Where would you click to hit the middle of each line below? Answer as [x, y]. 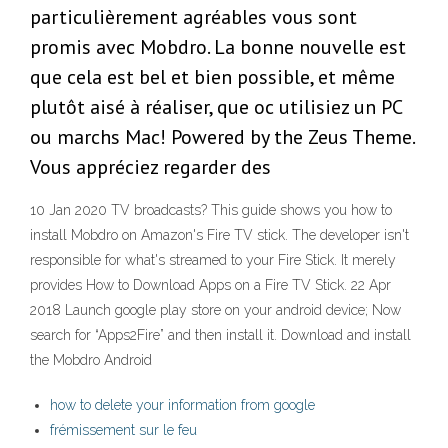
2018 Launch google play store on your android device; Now [215, 310]
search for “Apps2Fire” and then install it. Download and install [220, 335]
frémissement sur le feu [123, 430]
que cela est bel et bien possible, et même [212, 77]
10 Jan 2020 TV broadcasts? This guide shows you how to [211, 210]
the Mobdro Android [93, 360]
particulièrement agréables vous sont [193, 17]
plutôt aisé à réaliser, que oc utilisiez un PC [216, 107]
